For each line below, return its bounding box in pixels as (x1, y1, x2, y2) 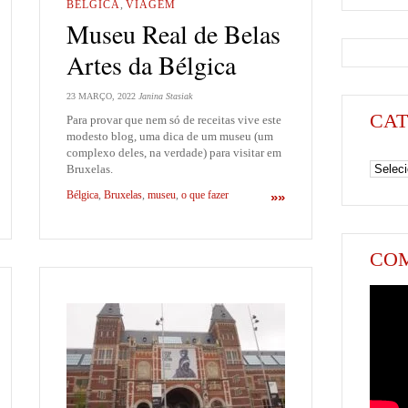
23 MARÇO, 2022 (66, 90, 136, 101)
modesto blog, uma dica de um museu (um (66, 128, 273, 143)
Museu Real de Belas (66, 16, 280, 52)
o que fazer (181, 189, 229, 202)
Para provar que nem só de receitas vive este (66, 112, 281, 127)
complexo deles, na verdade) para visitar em (66, 145, 281, 159)
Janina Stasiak (138, 90, 192, 101)
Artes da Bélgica (66, 47, 236, 83)
